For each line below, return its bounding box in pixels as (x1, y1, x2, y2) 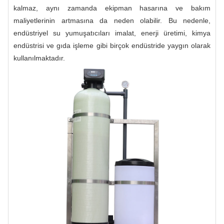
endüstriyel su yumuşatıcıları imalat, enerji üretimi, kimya (13, 28, 210, 37)
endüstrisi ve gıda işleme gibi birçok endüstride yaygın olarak (13, 41, 210, 49)
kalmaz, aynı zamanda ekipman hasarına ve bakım (13, 3, 210, 12)
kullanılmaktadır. (13, 53, 65, 62)
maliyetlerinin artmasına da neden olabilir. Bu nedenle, (13, 16, 210, 24)
